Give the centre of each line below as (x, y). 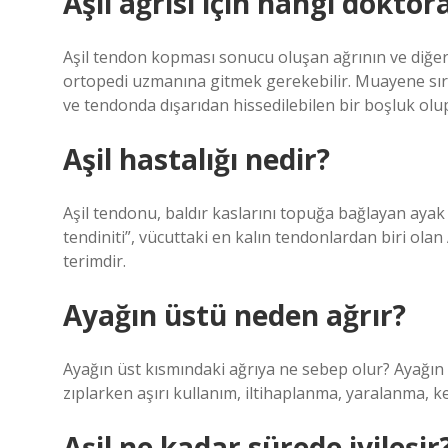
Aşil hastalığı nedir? (196, 159)
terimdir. (94, 261)
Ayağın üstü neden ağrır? (234, 315)
